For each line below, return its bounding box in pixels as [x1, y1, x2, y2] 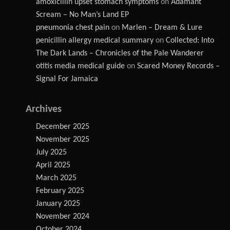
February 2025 [36, 187, 84, 195]
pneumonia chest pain [36, 24, 109, 32]
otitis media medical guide [36, 62, 125, 70]
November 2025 [36, 136, 89, 144]
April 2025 [36, 161, 70, 169]
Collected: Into [166, 36, 214, 45]
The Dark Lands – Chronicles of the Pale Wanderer [36, 49, 204, 57]
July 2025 [36, 148, 67, 157]
